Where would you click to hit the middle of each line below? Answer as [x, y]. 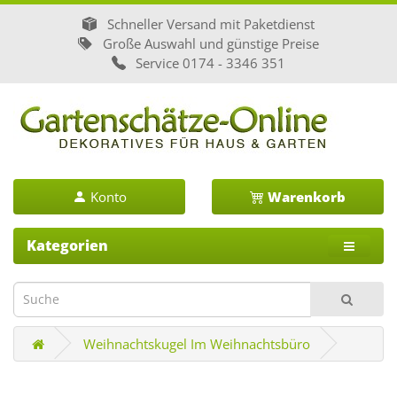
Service [158, 63]
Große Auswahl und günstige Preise [209, 44]
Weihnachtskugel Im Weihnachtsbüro [197, 343]
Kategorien [67, 245]
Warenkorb [307, 196]
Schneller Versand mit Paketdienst [209, 24]
